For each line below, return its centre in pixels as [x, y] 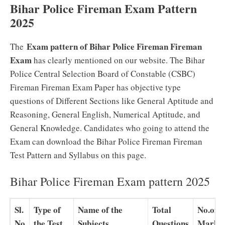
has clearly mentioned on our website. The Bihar [118, 60]
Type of [47, 210]
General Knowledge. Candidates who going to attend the [110, 128]
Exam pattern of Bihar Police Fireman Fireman [114, 46]
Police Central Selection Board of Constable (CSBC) [103, 73]
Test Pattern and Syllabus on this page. [78, 155]
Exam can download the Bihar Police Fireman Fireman [106, 141]
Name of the [100, 210]
